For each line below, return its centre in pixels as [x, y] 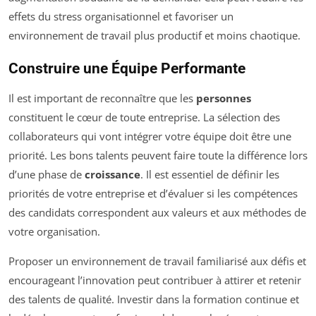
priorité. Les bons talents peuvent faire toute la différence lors [158, 155]
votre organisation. [54, 231]
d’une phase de [47, 174]
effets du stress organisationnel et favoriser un [121, 16]
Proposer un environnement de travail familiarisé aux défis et [157, 261]
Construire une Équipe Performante [127, 68]
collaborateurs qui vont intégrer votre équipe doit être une [150, 136]
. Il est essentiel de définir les [210, 174]
